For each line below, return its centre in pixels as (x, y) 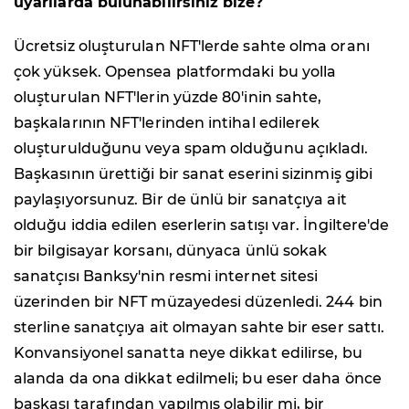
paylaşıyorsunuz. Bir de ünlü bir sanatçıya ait (180, 199)
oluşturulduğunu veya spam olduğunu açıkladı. (191, 148)
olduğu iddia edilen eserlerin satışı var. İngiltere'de (202, 225)
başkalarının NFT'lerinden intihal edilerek (167, 122)
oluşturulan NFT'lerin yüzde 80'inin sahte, (168, 97)
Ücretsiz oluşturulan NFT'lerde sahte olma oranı (192, 46)
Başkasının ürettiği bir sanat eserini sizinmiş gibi (194, 173)
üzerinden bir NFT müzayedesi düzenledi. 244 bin (198, 301)
